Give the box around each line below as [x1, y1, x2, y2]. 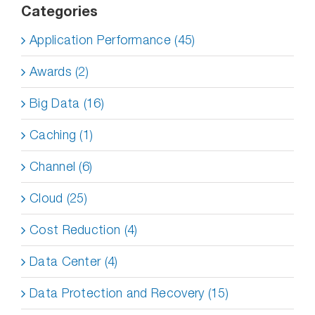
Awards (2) [30, 64, 89, 79]
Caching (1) [30, 127, 94, 142]
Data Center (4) [30, 254, 118, 269]
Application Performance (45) [30, 32, 195, 47]
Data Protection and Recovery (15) [30, 285, 229, 300]
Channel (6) [30, 159, 93, 174]
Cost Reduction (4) [30, 222, 138, 237]
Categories [21, 2, 98, 19]
